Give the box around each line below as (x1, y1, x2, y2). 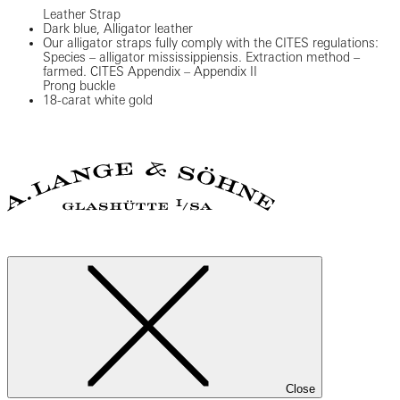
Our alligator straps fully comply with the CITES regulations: (43, 35, 379, 50)
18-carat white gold (43, 92, 153, 107)
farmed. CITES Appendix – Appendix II (43, 63, 257, 79)
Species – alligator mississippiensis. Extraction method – (43, 49, 360, 64)
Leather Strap (43, 6, 121, 21)
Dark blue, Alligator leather (43, 21, 193, 36)
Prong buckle (43, 78, 115, 93)
